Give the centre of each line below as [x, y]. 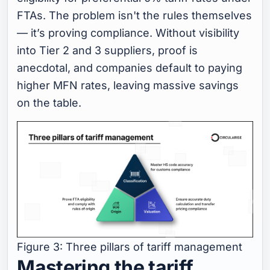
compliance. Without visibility [164, 33]
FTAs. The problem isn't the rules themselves [135, 15]
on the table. [49, 102]
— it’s [33, 33]
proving [68, 33]
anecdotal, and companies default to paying [130, 67]
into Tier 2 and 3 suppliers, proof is [108, 50]
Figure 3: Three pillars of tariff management [130, 246]
